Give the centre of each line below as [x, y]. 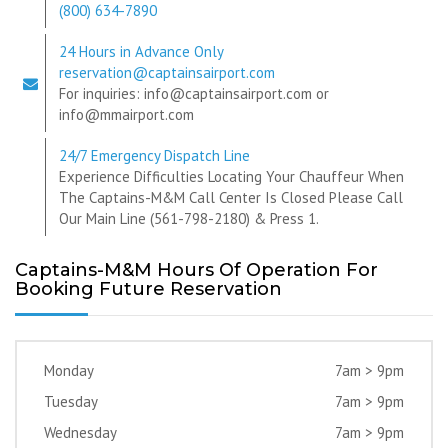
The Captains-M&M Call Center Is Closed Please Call [231, 197]
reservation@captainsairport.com [167, 72]
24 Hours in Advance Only [141, 51]
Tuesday [71, 401]
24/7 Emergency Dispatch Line [154, 155]
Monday [69, 370]
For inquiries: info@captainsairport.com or [194, 93]
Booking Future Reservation [148, 289]
